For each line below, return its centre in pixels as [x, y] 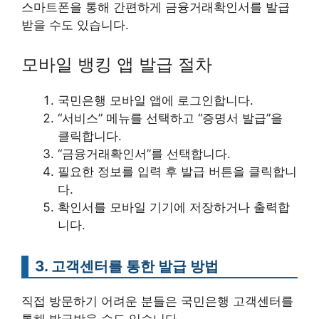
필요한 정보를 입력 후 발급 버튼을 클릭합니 [177, 172]
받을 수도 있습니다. [75, 25]
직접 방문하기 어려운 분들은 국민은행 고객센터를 [157, 301]
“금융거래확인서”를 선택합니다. [144, 154]
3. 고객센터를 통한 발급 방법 [127, 266]
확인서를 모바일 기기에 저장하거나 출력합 [174, 207]
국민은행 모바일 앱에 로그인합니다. [156, 100]
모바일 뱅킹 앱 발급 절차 [117, 64]
